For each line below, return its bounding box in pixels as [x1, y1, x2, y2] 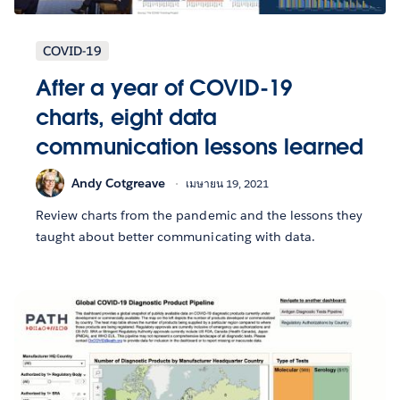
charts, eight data [36, 104, 218, 132]
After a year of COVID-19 [36, 74, 292, 103]
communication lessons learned [36, 133, 364, 162]
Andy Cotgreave [71, 174, 165, 191]
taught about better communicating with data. [36, 229, 315, 246]
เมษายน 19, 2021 [186, 175, 269, 191]
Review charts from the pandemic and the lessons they [36, 207, 362, 224]
